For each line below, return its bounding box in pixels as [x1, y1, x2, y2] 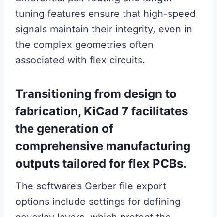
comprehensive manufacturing [15, 139, 190, 154]
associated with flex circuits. [15, 54, 145, 66]
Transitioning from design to [15, 87, 177, 101]
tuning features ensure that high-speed [15, 8, 196, 20]
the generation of [15, 122, 113, 136]
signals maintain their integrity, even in [15, 23, 192, 35]
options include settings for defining [15, 196, 181, 208]
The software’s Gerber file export [15, 180, 166, 192]
